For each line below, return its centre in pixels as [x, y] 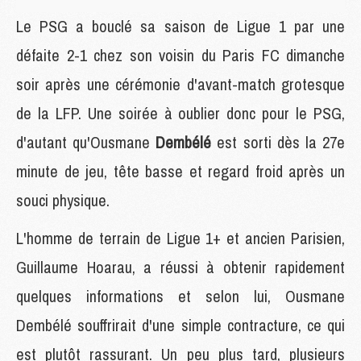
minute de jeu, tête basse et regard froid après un [180, 171]
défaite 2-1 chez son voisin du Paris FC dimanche [180, 55]
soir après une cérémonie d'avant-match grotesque [180, 84]
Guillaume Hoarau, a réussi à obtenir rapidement [180, 267]
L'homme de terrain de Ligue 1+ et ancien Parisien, [180, 238]
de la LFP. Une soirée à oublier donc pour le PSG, [180, 113]
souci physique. [65, 200]
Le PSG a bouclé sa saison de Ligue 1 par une [180, 26]
